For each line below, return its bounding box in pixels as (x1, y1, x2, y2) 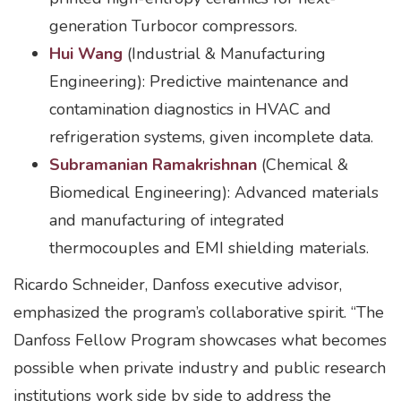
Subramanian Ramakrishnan (49, 154, 257, 175)
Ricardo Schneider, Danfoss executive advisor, (13, 274, 342, 295)
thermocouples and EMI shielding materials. (49, 237, 369, 259)
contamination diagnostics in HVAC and (49, 98, 331, 120)
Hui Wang (49, 43, 123, 64)
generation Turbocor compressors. (49, 15, 297, 37)
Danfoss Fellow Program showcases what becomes (13, 329, 387, 351)
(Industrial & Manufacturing (123, 43, 326, 64)
